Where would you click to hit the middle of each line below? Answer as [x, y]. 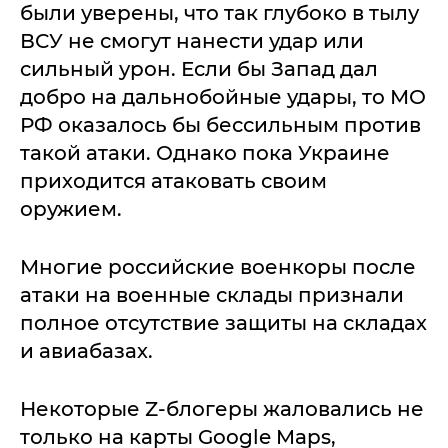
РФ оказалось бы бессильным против [220, 125]
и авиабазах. [86, 351]
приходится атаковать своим [173, 181]
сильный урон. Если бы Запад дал [199, 69]
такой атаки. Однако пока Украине [205, 153]
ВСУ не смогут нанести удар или [192, 41]
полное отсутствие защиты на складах [223, 323]
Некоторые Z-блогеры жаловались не [222, 409]
